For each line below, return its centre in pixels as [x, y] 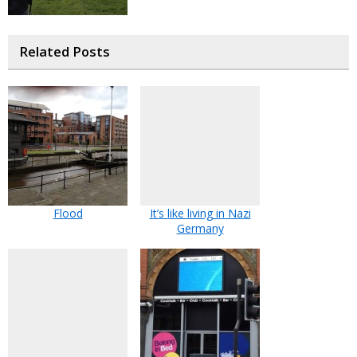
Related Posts [65, 52]
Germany [200, 228]
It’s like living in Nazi [200, 213]
